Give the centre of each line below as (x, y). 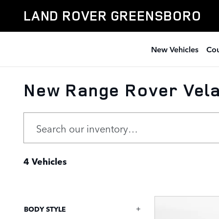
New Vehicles (175, 49)
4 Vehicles (45, 161)
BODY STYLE (45, 209)
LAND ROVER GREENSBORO (112, 16)
